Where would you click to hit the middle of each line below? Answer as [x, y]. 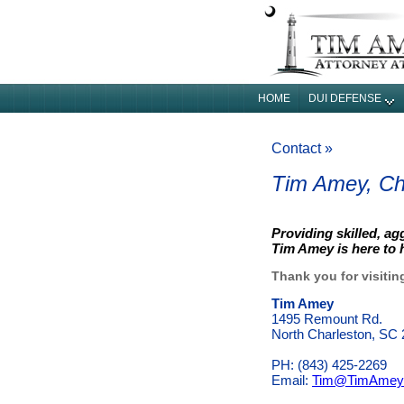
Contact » [302, 148]
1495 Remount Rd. [327, 319]
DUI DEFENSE [345, 98]
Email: [292, 381]
